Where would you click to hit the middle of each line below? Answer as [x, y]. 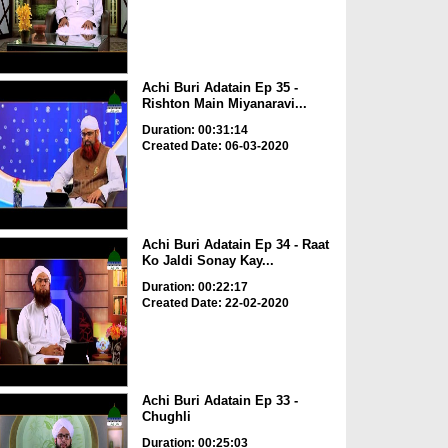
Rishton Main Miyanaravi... [224, 104]
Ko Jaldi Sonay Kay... [207, 260]
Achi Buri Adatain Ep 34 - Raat [235, 244]
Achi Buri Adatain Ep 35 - [219, 88]
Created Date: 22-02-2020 [215, 302]
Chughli [166, 417]
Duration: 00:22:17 [194, 286]
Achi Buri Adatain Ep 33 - [219, 401]
